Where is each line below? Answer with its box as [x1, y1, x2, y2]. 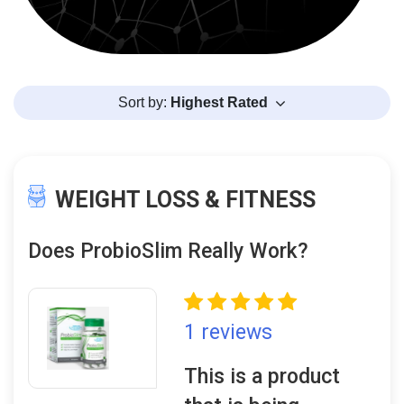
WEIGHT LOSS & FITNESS [55, 187, 316, 213]
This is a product [184, 364, 341, 389]
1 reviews [184, 320, 273, 344]
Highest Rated [170, 95, 268, 110]
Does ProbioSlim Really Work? [28, 239, 308, 263]
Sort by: [117, 95, 170, 110]
